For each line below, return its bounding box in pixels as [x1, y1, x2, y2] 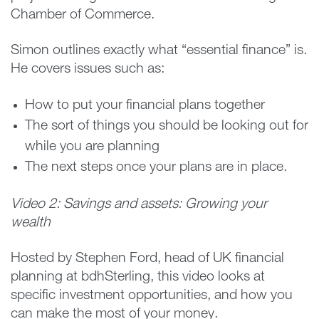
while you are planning [24, 140, 159, 155]
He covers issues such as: [11, 62, 164, 77]
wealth [11, 216, 54, 231]
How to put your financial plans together [24, 98, 265, 113]
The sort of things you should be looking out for [24, 119, 308, 134]
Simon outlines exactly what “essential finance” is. [11, 43, 307, 58]
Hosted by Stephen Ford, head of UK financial [11, 251, 284, 266]
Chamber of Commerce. [11, 8, 155, 23]
